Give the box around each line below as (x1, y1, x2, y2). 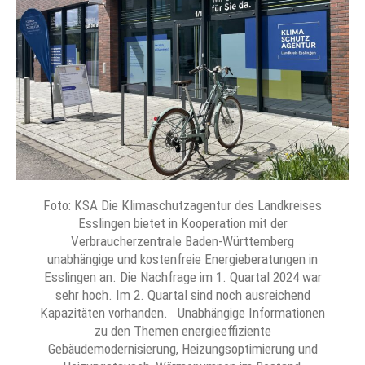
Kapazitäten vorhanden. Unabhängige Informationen (40, 305, 325, 322)
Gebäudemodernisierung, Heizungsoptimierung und (47, 341, 318, 358)
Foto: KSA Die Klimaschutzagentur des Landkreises (43, 197, 322, 214)
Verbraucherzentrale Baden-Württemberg (71, 233, 294, 250)
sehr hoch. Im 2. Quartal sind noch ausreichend (55, 287, 310, 304)
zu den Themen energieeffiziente (94, 323, 271, 340)
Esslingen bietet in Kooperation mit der (77, 215, 288, 232)
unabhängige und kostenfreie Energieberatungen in (47, 251, 318, 268)
